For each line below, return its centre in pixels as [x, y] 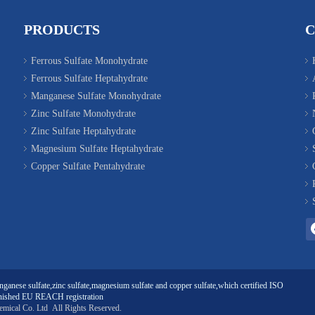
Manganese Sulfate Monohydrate [96, 96]
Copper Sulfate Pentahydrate [88, 166]
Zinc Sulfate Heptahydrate [83, 131]
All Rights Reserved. [86, 308]
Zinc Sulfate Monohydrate [83, 113]
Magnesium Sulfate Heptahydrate [97, 148]
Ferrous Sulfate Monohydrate [89, 60]
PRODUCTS [62, 29]
